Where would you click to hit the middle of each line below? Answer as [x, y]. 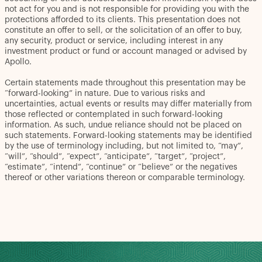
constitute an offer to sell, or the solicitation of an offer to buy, [123, 30]
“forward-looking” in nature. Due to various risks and [105, 93]
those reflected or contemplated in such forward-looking [114, 114]
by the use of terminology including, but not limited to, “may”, [124, 146]
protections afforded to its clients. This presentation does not [123, 20]
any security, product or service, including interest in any [114, 41]
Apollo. [18, 62]
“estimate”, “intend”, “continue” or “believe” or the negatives [121, 167]
